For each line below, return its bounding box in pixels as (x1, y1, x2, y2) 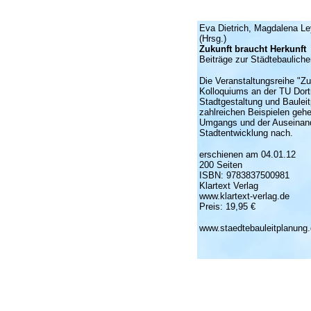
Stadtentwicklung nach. (199, 128, 293, 138)
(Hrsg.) (199, 33, 226, 44)
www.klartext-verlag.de (199, 191, 289, 201)
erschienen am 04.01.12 (199, 149, 296, 160)
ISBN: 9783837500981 (199, 170, 289, 180)
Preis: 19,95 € (199, 201, 255, 212)
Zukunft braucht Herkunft (199, 44, 306, 54)
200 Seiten (199, 160, 242, 170)
